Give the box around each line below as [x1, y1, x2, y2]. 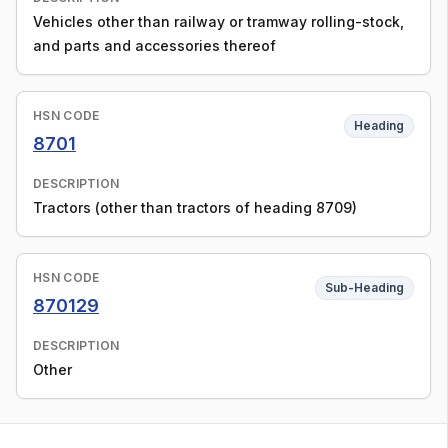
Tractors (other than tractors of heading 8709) [33, 199, 357, 216]
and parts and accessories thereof [33, 37, 276, 54]
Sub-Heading [325, 280, 404, 295]
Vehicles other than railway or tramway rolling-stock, [33, 13, 404, 30]
